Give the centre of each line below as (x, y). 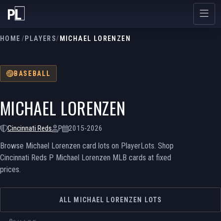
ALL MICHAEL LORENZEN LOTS (110, 200)
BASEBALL (32, 74)
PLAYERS (41, 38)
